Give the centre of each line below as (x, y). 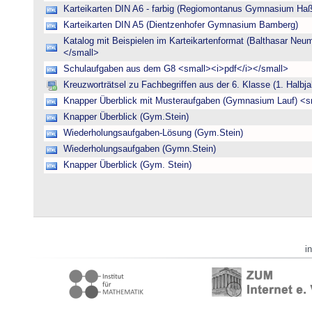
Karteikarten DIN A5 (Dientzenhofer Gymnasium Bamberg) (181, 25)
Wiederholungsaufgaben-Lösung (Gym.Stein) (153, 133)
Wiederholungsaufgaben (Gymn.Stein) (140, 149)
